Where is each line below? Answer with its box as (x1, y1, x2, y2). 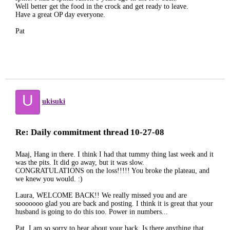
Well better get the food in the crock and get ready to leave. (15, 3, 188, 10)
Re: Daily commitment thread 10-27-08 (15, 127, 164, 137)
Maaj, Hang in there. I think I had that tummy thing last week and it (15, 150, 214, 158)
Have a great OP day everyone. (15, 11, 105, 18)
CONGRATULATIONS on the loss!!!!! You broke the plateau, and (15, 167, 209, 175)
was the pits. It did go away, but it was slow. (15, 159, 144, 166)
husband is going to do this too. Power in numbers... (15, 208, 168, 216)
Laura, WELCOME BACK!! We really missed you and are (15, 191, 187, 199)
